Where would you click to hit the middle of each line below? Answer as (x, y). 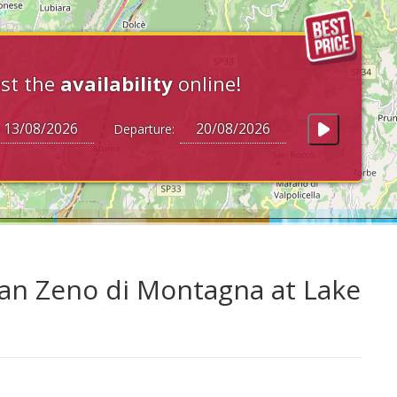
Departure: (140, 129)
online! (207, 83)
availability (117, 83)
